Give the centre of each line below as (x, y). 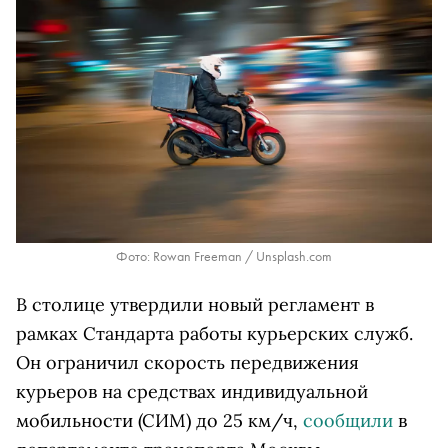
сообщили (348, 420)
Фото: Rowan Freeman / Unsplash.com (224, 255)
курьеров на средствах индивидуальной (192, 391)
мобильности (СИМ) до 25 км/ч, (159, 420)
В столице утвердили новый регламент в (195, 304)
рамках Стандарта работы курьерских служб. (214, 333)
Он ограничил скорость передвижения (187, 362)
